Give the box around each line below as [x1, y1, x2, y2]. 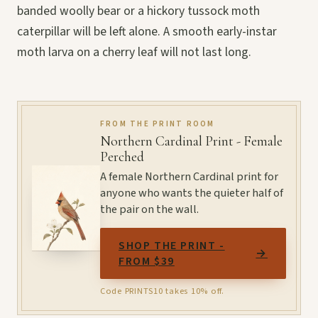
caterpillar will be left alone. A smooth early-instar [17, 22, 277, 40]
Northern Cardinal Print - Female [100, 132, 283, 150]
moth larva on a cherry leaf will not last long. [17, 43, 251, 61]
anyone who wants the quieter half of [100, 184, 283, 202]
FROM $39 [119, 253, 175, 269]
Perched [100, 148, 144, 165]
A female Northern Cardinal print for [100, 168, 278, 185]
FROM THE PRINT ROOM [100, 118, 215, 129]
